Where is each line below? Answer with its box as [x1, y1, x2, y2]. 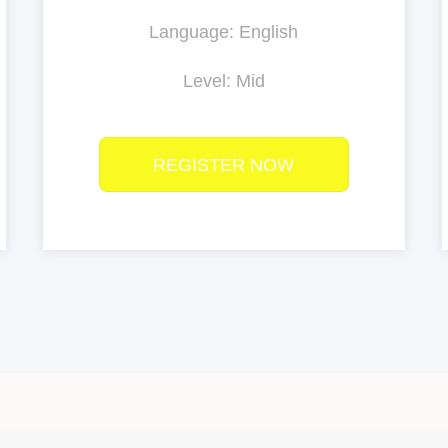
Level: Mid [182, 71, 265, 92]
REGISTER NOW [153, 155, 295, 176]
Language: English [149, 22, 299, 43]
